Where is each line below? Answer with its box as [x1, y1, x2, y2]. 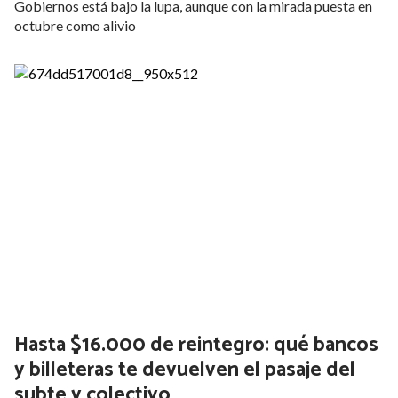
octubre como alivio [14, 17, 136, 35]
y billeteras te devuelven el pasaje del [14, 354, 355, 387]
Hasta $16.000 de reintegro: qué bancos [14, 329, 378, 362]
